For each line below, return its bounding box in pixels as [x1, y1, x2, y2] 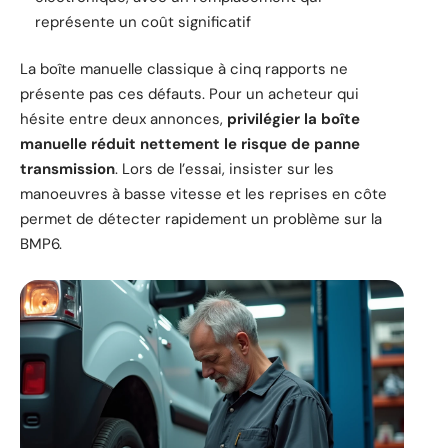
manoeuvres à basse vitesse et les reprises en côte [20, 184, 387, 205]
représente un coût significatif [35, 11, 251, 32]
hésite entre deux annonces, [20, 109, 227, 130]
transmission [20, 159, 115, 180]
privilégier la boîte [227, 109, 360, 130]
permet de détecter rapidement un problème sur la [20, 209, 382, 230]
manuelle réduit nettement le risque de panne [20, 134, 360, 155]
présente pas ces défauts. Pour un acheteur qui [20, 84, 359, 105]
